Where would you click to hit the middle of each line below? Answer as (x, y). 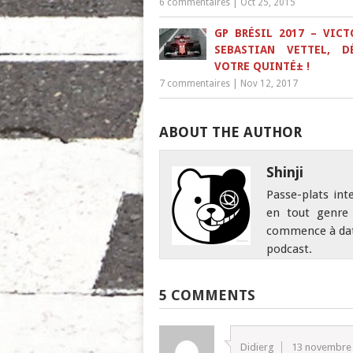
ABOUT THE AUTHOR (230, 132)
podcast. (289, 249)
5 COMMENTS (207, 295)
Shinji (284, 172)
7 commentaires (195, 84)
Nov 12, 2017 (269, 84)
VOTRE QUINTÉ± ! (262, 66)
